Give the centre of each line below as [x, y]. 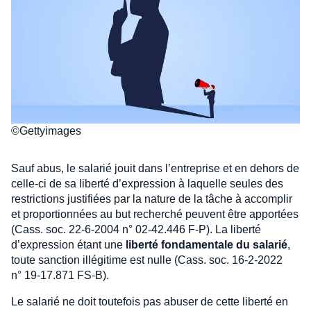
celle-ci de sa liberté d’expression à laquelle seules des [147, 183]
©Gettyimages [46, 131]
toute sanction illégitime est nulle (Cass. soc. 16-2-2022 [147, 260]
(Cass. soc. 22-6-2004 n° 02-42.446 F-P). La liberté [136, 229]
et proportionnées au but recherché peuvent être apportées [155, 214]
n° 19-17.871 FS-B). [60, 275]
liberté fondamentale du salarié [207, 244]
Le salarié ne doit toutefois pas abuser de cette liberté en [150, 301]
